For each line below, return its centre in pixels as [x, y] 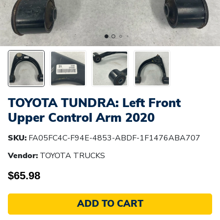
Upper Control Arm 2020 [81, 117]
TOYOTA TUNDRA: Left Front [94, 103]
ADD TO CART [110, 204]
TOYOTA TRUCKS [72, 155]
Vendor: [23, 155]
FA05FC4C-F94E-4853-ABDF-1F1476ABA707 [114, 138]
